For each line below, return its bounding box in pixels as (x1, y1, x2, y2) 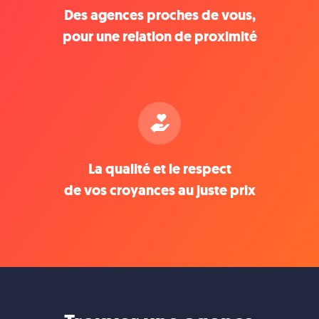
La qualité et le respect (88, 159, 231, 179)
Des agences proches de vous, (63, 5, 256, 25)
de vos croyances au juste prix (63, 180, 256, 200)
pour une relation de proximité (62, 26, 257, 46)
